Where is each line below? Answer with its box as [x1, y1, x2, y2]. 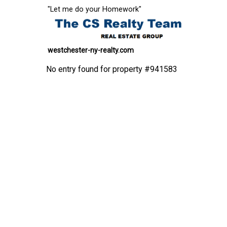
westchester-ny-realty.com [48, 46, 134, 54]
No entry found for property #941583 [46, 64, 177, 74]
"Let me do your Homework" [48, 5, 141, 14]
